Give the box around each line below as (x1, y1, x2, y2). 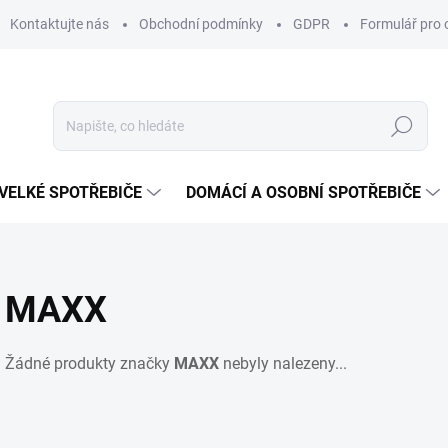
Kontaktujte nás (10, 16, 109, 32)
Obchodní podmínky (139, 16, 263, 32)
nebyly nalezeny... (219, 354, 347, 373)
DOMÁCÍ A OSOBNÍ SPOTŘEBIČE (186, 183, 421, 202)
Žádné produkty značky (5, 354, 174, 373)
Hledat (381, 118, 423, 135)
